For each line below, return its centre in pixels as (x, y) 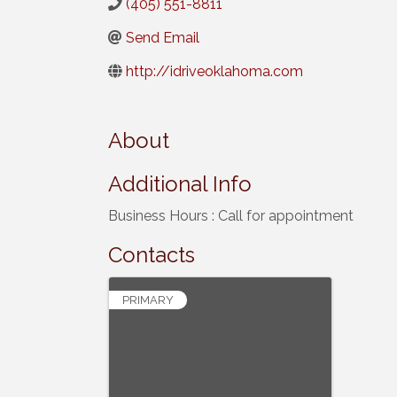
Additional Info (180, 183)
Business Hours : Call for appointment (231, 215)
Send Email (163, 38)
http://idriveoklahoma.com (214, 71)
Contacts (152, 254)
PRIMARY (148, 300)
